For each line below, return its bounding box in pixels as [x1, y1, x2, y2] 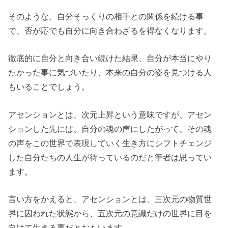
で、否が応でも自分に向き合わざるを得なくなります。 [8, 25, 212, 35]
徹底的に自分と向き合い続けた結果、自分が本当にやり [8, 53, 212, 63]
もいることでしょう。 [8, 82, 90, 92]
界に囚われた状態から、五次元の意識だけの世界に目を [8, 209, 212, 218]
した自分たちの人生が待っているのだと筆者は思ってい [8, 152, 212, 162]
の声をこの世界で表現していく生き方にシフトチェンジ [8, 138, 212, 148]
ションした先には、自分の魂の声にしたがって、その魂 [8, 124, 212, 133]
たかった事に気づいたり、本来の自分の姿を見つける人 [8, 68, 212, 77]
